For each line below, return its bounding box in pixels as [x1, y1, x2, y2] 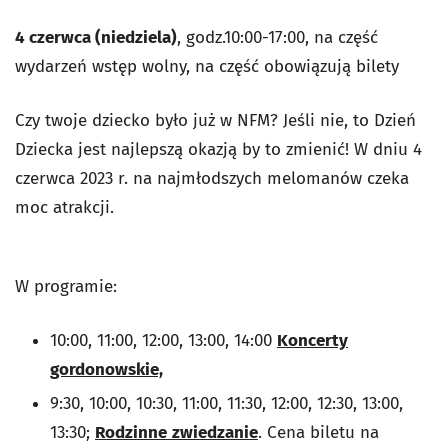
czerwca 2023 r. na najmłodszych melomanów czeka [15, 168, 409, 190]
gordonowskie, [50, 359, 163, 381]
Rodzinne [95, 422, 167, 444]
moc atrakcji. [15, 197, 114, 219]
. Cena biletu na [258, 422, 379, 444]
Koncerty [277, 330, 348, 352]
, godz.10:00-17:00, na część [177, 27, 378, 49]
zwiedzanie [172, 422, 258, 444]
